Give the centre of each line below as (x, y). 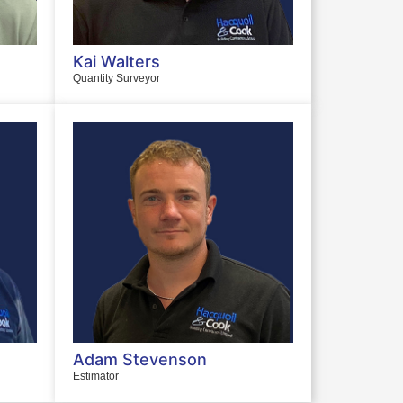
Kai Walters (116, 61)
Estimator (96, 376)
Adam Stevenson (140, 359)
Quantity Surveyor (116, 78)
